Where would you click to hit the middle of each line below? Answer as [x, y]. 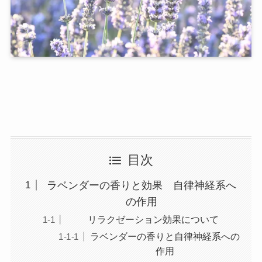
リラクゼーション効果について [154, 219]
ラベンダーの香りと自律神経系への [165, 237]
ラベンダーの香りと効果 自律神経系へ [141, 185]
